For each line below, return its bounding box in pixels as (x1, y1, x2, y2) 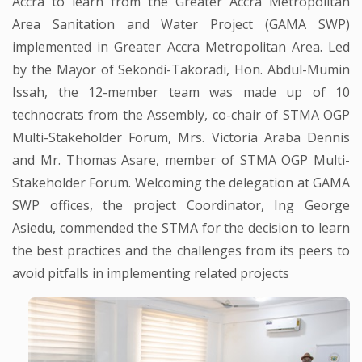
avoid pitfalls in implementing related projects (12, 264, 289, 283)
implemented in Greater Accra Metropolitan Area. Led (12, 38, 350, 57)
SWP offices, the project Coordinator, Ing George (12, 196, 350, 215)
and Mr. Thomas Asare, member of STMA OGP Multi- (12, 151, 350, 170)
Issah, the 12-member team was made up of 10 (12, 83, 350, 102)
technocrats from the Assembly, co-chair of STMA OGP (12, 106, 350, 124)
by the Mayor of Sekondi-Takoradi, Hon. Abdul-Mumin (12, 61, 350, 79)
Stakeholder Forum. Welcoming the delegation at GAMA (12, 174, 350, 192)
